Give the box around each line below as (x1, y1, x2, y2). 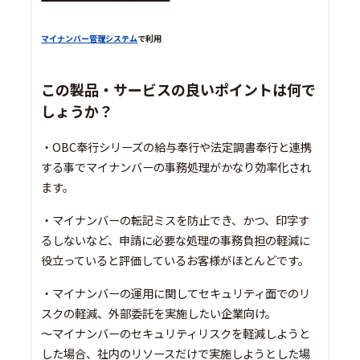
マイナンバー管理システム (41, 31, 138, 44)
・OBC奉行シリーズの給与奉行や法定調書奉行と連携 (41, 137, 313, 155)
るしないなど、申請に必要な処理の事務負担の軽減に (41, 231, 311, 248)
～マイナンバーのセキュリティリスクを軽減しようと (41, 324, 311, 342)
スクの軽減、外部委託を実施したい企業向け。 (41, 304, 277, 321)
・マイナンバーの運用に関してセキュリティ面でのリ (41, 284, 311, 301)
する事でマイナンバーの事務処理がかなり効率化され (41, 157, 312, 175)
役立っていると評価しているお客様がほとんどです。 (41, 251, 310, 268)
